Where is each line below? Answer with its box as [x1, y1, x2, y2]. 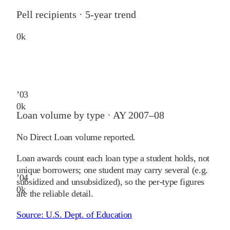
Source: [16, 209, 46, 220]
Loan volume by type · [16, 109, 113, 121]
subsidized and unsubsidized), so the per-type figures [16, 176, 204, 187]
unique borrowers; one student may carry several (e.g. [16, 164, 208, 175]
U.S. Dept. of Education [46, 209, 132, 220]
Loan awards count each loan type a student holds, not [16, 152, 209, 163]
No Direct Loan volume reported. [16, 131, 136, 142]
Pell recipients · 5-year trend [16, 8, 136, 20]
